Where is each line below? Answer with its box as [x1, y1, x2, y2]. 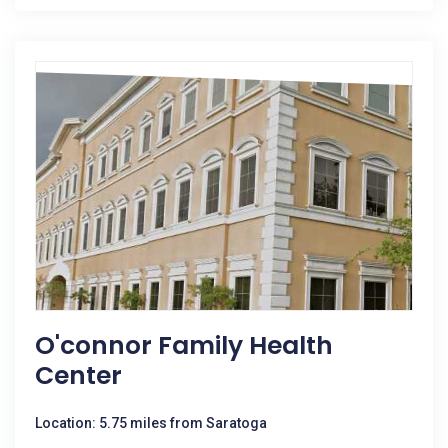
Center [35, 358, 122, 393]
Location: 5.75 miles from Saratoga [35, 415, 267, 431]
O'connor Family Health [35, 328, 333, 363]
